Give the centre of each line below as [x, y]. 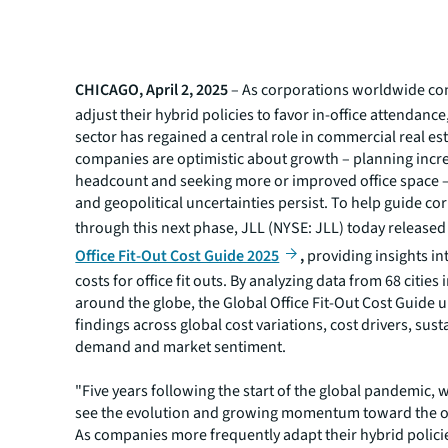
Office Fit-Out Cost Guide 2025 [177, 256]
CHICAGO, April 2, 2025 [152, 90]
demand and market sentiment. [181, 347]
